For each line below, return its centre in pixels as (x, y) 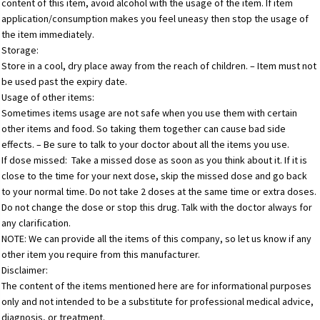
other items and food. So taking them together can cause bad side (144, 129)
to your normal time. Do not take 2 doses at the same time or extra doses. (159, 192)
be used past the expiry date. (65, 82)
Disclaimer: (25, 270)
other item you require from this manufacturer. (101, 255)
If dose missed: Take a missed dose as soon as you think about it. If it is (155, 160)
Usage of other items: (48, 97)
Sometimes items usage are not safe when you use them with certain (150, 113)
